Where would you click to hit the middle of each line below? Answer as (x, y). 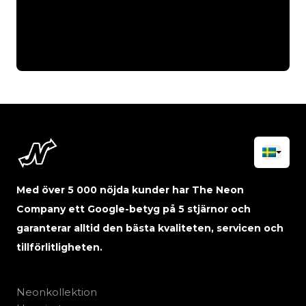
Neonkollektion (57, 292)
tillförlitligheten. (59, 247)
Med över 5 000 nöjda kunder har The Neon (130, 190)
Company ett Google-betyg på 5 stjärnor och (134, 209)
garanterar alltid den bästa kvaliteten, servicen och (150, 228)
